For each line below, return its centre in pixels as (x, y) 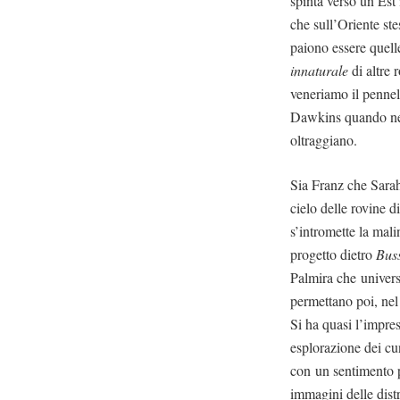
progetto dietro (333, 254)
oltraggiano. (324, 139)
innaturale (320, 70)
